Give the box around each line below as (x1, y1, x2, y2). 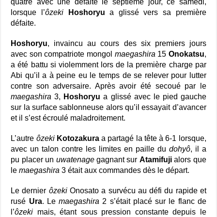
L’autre (11, 134, 36, 143)
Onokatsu (168, 50, 204, 59)
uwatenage (56, 155, 94, 164)
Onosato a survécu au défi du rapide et (67, 186, 206, 195)
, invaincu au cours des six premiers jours (47, 39, 206, 48)
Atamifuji (139, 155, 172, 164)
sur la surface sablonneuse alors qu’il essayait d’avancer (11, 103, 206, 112)
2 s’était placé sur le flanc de (99, 197, 206, 206)
